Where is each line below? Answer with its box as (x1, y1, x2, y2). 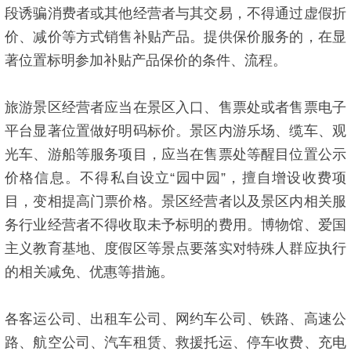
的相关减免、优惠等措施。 (5, 264, 174, 280)
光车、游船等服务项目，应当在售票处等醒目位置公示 (5, 147, 346, 162)
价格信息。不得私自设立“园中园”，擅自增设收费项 (5, 170, 346, 186)
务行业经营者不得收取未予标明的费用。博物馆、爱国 (5, 217, 346, 233)
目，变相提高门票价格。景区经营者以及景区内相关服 (5, 194, 346, 209)
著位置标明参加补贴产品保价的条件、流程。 (5, 52, 287, 68)
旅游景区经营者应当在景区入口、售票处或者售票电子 (5, 100, 346, 115)
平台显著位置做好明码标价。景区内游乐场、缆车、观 (5, 123, 346, 139)
